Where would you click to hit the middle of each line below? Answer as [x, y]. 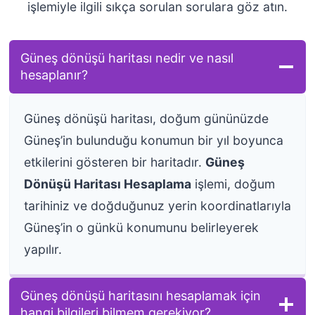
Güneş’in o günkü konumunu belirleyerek [141, 227]
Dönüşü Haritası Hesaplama [107, 184]
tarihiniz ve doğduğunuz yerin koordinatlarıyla [157, 205]
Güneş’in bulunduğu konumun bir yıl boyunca [153, 140]
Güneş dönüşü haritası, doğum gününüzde [146, 118]
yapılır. [43, 249]
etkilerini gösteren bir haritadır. [114, 162]
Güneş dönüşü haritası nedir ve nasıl [127, 58]
